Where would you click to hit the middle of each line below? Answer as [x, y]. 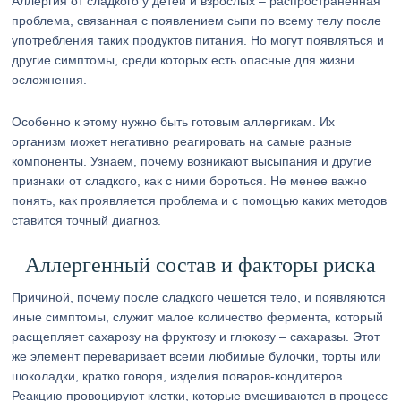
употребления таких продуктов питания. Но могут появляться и [198, 40]
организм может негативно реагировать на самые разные [182, 141]
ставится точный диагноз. [87, 220]
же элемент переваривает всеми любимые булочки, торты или [197, 356]
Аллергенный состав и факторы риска [200, 265]
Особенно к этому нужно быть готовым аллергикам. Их [174, 122]
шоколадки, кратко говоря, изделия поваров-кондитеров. [179, 376]
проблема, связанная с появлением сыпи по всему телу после [197, 21]
